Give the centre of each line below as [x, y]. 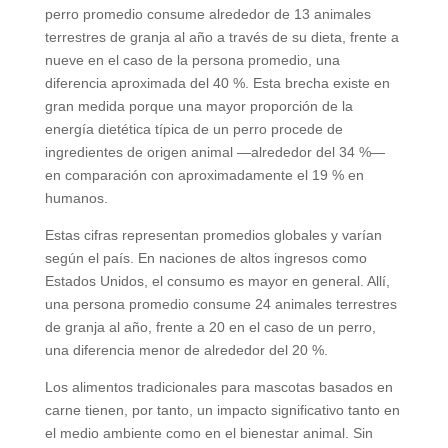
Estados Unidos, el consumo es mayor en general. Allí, [217, 281]
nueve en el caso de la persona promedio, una [192, 60]
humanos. [76, 198]
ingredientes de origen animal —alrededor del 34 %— [214, 152]
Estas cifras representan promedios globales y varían [213, 235]
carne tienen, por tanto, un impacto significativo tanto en [222, 410]
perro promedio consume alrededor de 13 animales [207, 14]
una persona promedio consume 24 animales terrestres [220, 304]
